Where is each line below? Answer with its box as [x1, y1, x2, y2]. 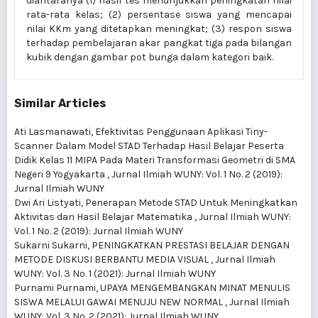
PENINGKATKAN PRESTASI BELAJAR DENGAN [92, 239, 290, 251]
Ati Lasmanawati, [14, 126, 95, 138]
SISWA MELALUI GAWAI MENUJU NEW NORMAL [14, 296, 225, 308]
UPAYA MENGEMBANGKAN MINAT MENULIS [100, 282, 290, 294]
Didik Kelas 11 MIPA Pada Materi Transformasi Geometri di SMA [14, 154, 295, 166]
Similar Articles [14, 97, 106, 110]
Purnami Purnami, [14, 282, 100, 294]
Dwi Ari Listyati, [14, 197, 85, 209]
